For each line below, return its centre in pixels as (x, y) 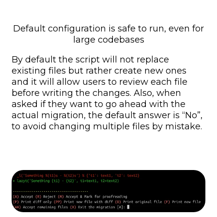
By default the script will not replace (90, 60)
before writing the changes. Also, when (96, 93)
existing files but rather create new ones (99, 71)
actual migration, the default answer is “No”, (107, 116)
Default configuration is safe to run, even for (108, 29)
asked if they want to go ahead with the (99, 104)
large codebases (108, 40)
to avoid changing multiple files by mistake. (107, 127)
